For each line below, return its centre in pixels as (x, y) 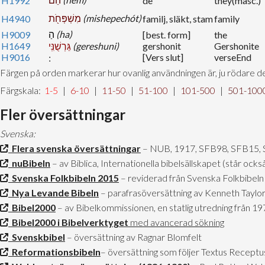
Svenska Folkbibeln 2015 (64, 178)
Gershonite (237, 46)
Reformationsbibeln (54, 252)
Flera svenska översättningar (75, 148)
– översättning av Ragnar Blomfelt (133, 237)
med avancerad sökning (176, 222)
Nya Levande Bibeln (54, 193)
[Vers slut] (163, 57)
